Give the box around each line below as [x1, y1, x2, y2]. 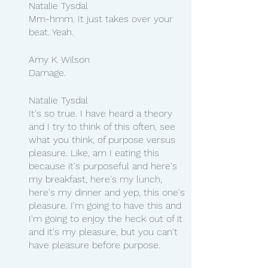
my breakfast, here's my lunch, [29, 173, 165, 185]
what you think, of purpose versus [29, 133, 178, 145]
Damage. [29, 66, 66, 78]
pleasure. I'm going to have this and [29, 199, 184, 211]
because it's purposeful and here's [29, 160, 180, 172]
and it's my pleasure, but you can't [29, 226, 181, 237]
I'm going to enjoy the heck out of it [29, 212, 185, 224]
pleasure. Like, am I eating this [29, 147, 162, 159]
